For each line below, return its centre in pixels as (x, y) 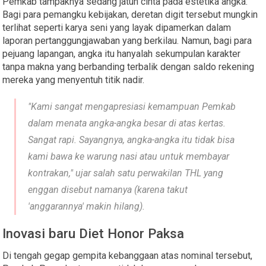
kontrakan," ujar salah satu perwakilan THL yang (126, 173)
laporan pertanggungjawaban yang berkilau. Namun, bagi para (127, 40)
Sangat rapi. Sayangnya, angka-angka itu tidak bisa (132, 140)
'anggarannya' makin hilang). (87, 206)
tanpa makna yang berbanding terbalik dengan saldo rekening (129, 66)
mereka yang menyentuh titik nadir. (74, 80)
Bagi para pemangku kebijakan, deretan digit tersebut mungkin (130, 14)
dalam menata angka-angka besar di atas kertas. (127, 123)
